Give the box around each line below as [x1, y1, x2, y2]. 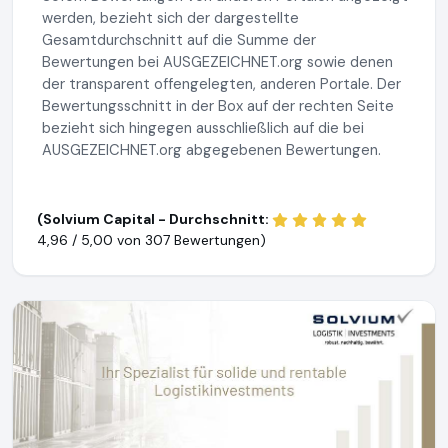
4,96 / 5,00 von [37, 230, 145, 249]
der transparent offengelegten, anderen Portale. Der [42, 73, 401, 94]
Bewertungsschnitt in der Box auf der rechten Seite [42, 95, 394, 116]
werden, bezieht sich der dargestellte [42, 7, 299, 28]
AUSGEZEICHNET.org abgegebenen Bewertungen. [42, 139, 381, 160]
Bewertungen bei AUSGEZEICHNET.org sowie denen [42, 51, 393, 72]
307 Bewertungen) [145, 230, 266, 249]
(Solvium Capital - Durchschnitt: [37, 209, 272, 228]
